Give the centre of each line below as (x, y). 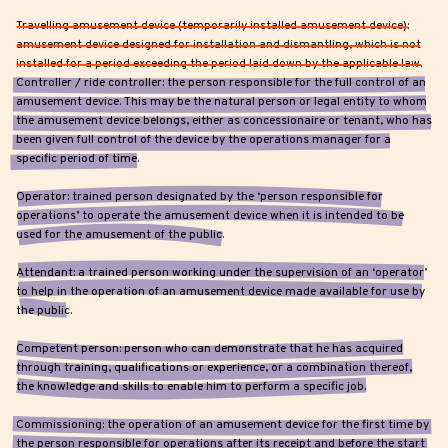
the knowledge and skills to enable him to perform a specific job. (191, 387)
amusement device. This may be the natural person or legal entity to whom (221, 102)
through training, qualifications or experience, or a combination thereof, (214, 368)
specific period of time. (77, 159)
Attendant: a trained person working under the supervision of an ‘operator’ (221, 273)
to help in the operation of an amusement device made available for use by (220, 292)
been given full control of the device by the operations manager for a (203, 140)
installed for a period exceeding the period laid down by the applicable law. (219, 64)
